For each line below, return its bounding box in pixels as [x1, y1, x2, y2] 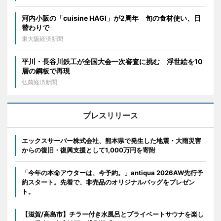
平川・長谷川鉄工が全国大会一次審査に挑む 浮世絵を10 [22, 57, 203, 66]
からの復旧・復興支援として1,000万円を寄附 [22, 146, 155, 154]
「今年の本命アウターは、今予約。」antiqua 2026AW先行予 [22, 169, 203, 177]
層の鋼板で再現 [22, 67, 70, 75]
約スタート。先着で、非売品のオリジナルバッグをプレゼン [22, 178, 195, 186]
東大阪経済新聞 [22, 35, 63, 43]
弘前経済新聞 [22, 78, 57, 86]
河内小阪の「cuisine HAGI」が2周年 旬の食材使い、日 [22, 14, 201, 23]
